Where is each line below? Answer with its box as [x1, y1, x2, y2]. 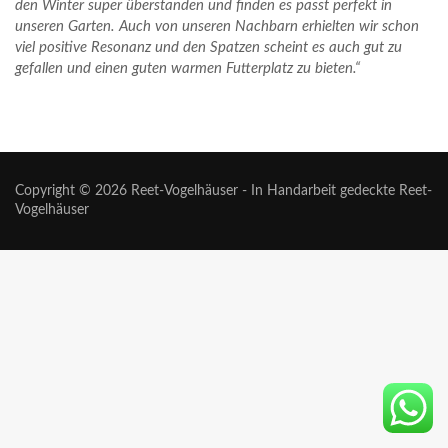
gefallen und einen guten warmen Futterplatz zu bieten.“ [15, 61, 360, 77]
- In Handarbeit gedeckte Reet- [238, 183, 432, 198]
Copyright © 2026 [15, 183, 131, 198]
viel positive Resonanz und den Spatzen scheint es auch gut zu [15, 40, 402, 56]
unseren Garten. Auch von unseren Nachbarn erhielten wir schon [15, 19, 419, 35]
